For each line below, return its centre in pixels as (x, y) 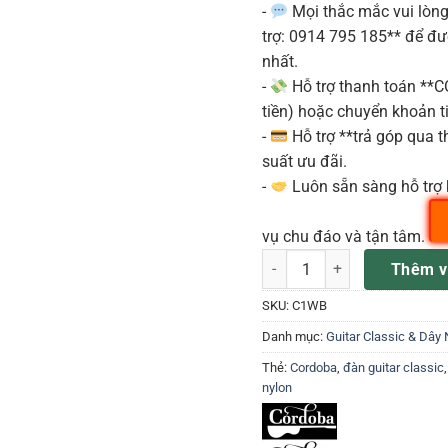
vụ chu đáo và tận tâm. (345, 237)
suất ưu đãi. (304, 162)
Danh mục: (294, 337)
